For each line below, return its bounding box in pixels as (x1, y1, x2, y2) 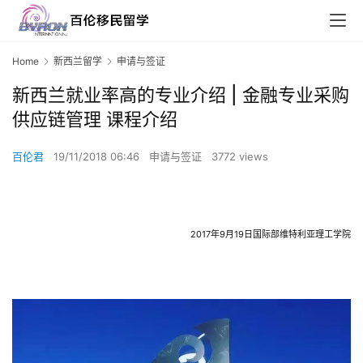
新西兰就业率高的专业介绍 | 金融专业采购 (12, 84, 349, 106)
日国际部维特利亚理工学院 (244, 228, 351, 241)
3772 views (211, 150, 268, 164)
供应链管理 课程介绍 (12, 109, 177, 130)
